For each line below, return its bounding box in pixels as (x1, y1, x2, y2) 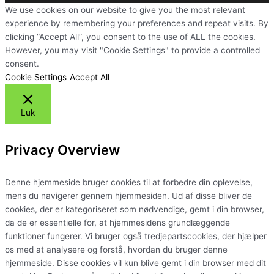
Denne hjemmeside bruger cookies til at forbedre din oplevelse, (5, 177, 253, 187)
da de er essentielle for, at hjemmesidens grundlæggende (5, 217, 230, 228)
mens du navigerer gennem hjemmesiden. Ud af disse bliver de (5, 190, 252, 201)
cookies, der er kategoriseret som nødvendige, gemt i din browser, (5, 204, 264, 214)
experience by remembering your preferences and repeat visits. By (5, 18, 268, 28)
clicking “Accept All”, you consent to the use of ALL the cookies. (5, 31, 256, 42)
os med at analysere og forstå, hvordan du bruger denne (5, 244, 228, 254)
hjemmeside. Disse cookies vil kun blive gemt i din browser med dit (5, 257, 266, 268)
